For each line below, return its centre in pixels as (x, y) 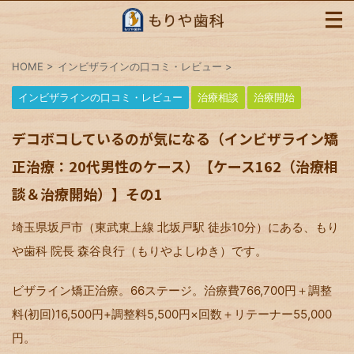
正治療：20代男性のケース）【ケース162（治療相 (175, 166)
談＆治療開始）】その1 (87, 194)
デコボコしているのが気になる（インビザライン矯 (175, 138)
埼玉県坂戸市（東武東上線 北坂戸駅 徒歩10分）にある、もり (175, 227)
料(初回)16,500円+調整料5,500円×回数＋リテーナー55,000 (172, 314)
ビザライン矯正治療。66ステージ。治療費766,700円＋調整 (172, 290)
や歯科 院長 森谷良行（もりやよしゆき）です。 (139, 251)
